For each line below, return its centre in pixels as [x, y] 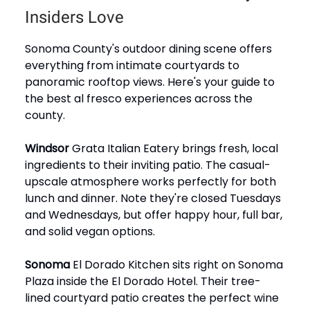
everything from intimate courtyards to [132, 66]
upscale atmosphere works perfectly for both [151, 182]
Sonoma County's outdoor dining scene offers [148, 49]
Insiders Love [74, 18]
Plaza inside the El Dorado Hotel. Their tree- [143, 282]
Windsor [47, 149]
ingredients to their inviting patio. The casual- [148, 165]
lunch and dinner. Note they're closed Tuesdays [153, 199]
